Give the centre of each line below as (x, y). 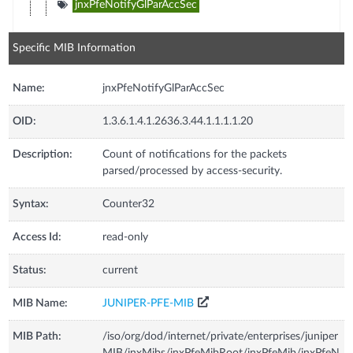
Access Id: (37, 237)
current (121, 270)
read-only (126, 237)
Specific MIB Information (74, 48)
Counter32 (129, 204)
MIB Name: (41, 303)
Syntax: (31, 204)
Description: (43, 154)
